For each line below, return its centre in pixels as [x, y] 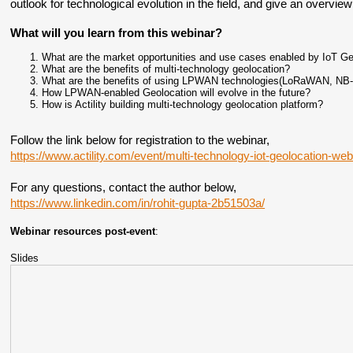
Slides [25, 258]
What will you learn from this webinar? [117, 33]
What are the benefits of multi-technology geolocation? [166, 69]
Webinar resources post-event [83, 231]
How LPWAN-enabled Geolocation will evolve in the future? [176, 93]
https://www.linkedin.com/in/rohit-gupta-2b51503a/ [138, 203]
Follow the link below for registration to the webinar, [140, 140]
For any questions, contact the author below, [124, 188]
